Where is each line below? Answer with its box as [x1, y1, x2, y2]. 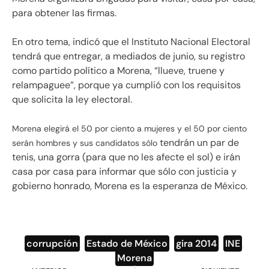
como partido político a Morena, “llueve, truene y [12, 64, 225, 77]
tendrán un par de [157, 136, 239, 149]
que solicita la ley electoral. [12, 92, 132, 106]
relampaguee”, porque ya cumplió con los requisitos [12, 78, 241, 91]
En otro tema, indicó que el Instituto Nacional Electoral [12, 35, 250, 48]
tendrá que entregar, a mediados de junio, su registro [12, 49, 245, 62]
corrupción [26, 237, 78, 250]
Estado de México [86, 237, 168, 250]
